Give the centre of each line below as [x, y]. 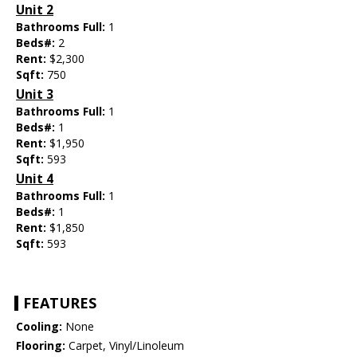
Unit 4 [35, 179]
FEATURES [60, 303]
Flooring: [41, 346]
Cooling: [39, 327]
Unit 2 [35, 10]
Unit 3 [35, 95]
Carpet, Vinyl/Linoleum [125, 346]
